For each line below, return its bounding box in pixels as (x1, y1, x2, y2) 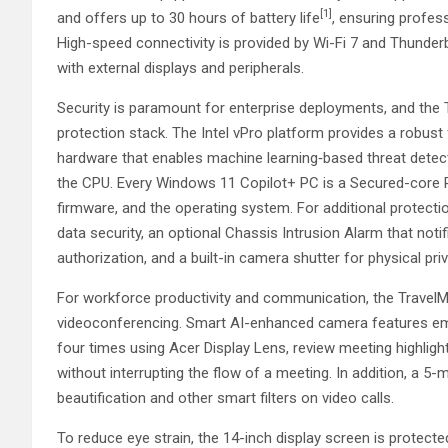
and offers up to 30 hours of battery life (57, 8, 320, 27)
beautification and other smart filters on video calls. (57, 388, 394, 407)
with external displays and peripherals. (57, 58, 304, 77)
